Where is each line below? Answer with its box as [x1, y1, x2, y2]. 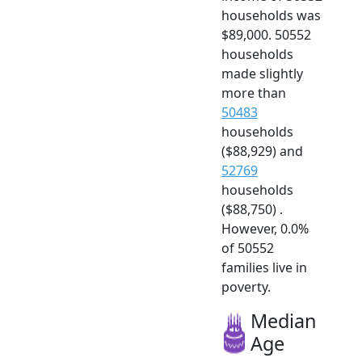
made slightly [221, 64, 303, 82]
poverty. [221, 277, 271, 296]
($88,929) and [221, 141, 303, 160]
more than [221, 83, 286, 102]
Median [250, 307, 317, 334]
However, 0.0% [221, 219, 309, 238]
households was [221, 6, 321, 24]
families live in [221, 258, 307, 276]
